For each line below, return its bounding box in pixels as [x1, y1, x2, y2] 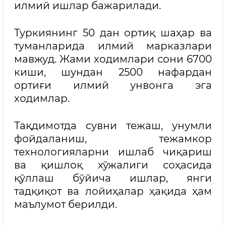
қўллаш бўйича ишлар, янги [14, 172, 212, 184]
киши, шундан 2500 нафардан [14, 66, 212, 78]
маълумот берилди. [14, 198, 117, 210]
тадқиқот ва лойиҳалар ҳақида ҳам [14, 185, 212, 197]
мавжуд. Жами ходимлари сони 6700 [14, 53, 212, 65]
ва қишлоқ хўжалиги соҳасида [14, 159, 212, 171]
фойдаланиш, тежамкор [14, 133, 212, 145]
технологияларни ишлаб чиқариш [14, 146, 212, 158]
